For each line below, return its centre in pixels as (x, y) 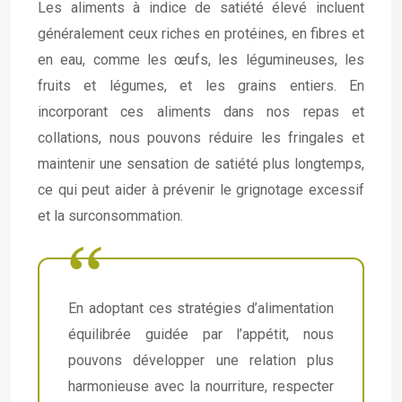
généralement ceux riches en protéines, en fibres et (201, 34)
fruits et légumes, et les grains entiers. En (201, 86)
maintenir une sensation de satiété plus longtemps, (201, 164)
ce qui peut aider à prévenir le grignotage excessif (201, 190)
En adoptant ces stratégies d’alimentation (201, 308)
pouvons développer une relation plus (201, 360)
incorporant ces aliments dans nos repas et (201, 112)
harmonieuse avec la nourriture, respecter (201, 386)
